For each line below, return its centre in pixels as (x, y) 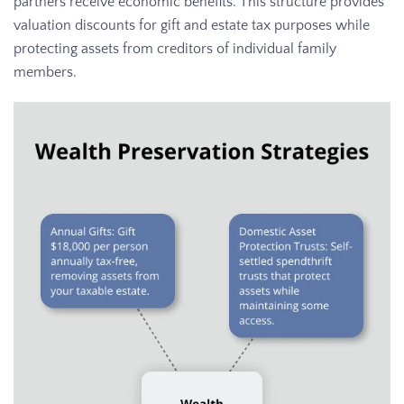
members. (45, 73)
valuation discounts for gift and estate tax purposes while (192, 26)
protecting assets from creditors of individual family (175, 49)
